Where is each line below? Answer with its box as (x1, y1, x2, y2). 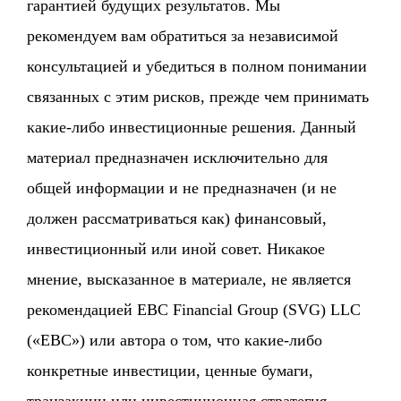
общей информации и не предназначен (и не (27, 179, 337, 198)
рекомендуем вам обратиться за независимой (27, 27, 339, 46)
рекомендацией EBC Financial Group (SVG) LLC (27, 301, 362, 320)
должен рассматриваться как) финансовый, (27, 209, 328, 228)
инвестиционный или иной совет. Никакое (27, 240, 326, 259)
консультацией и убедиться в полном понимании (27, 57, 368, 76)
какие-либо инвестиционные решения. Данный (27, 118, 357, 137)
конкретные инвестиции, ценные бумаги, (27, 362, 314, 380)
